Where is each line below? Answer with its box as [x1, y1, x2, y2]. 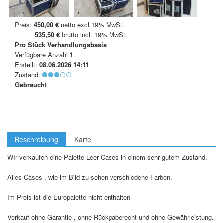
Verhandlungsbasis [47, 39, 107, 49]
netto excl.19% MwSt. [59, 19, 124, 29]
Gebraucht [15, 79, 47, 89]
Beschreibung [15, 134, 58, 144]
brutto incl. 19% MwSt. [60, 29, 127, 39]
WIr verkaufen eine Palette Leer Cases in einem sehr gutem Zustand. [7, 152, 207, 162]
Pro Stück [15, 39, 45, 49]
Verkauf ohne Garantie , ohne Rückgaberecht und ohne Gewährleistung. [7, 212, 214, 222]
